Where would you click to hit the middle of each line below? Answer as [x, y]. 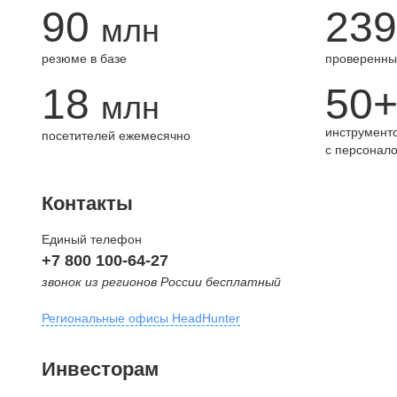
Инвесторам [100, 369]
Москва [65, 357]
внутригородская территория [126, 382]
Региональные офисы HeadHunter [141, 318]
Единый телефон [92, 239]
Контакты [87, 203]
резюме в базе [84, 58]
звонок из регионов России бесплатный [161, 282]
